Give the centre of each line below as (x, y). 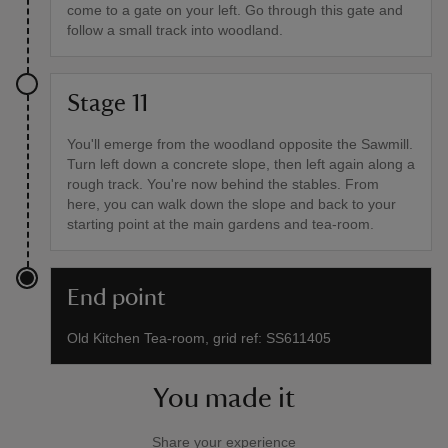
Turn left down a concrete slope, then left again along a (241, 163)
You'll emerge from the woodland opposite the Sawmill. (240, 143)
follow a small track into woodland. (175, 29)
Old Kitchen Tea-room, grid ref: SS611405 (199, 337)
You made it (224, 397)
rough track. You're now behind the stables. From (223, 183)
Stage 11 (107, 103)
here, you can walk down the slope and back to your (231, 203)
